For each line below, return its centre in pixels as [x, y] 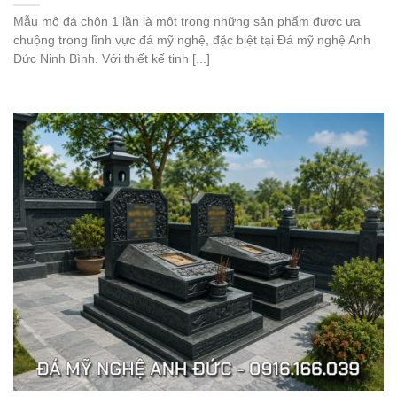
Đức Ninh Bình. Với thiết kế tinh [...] [112, 58]
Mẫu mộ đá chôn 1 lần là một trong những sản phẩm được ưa [187, 21]
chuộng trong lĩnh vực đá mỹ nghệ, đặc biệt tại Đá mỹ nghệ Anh [192, 40]
